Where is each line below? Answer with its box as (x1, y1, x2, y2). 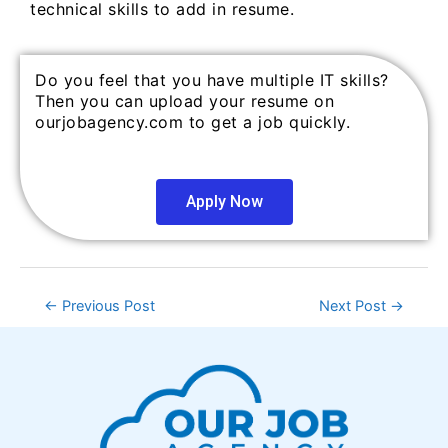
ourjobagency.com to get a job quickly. (35, 112, 350, 133)
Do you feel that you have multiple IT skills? (35, 70, 389, 91)
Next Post (319, 296, 391, 315)
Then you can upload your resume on (35, 91, 334, 112)
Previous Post (57, 296, 155, 315)
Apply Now (185, 191, 263, 211)
